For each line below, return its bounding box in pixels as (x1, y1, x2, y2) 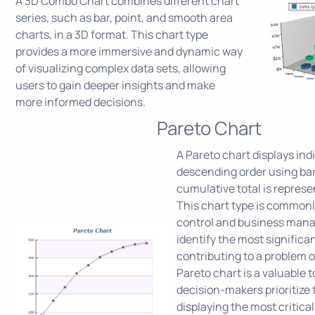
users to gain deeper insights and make (15, 77, 215, 93)
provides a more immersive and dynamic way (15, 43, 243, 59)
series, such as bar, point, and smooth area (15, 9, 233, 25)
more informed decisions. (15, 94, 146, 110)
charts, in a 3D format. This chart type (15, 26, 208, 42)
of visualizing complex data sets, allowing (15, 60, 226, 76)
